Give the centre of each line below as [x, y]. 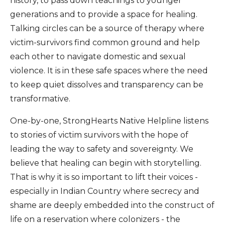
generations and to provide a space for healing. [104, 14]
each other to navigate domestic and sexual [98, 57]
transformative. [40, 99]
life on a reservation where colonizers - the [95, 219]
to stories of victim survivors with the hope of [99, 135]
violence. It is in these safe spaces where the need [109, 71]
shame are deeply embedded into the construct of [112, 205]
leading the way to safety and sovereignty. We [102, 149]
